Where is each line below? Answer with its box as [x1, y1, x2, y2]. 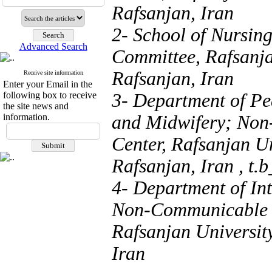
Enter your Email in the [3, 79, 92, 89]
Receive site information [23, 69, 83, 76]
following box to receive [3, 90, 97, 100]
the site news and [3, 101, 69, 111]
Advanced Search [19, 41, 87, 52]
